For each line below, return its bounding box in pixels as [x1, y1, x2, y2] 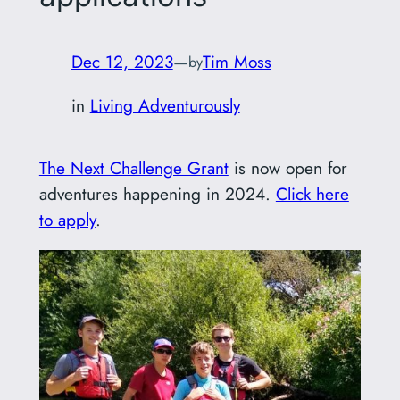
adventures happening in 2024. [38, 181, 276, 207]
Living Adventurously [89, 92, 240, 118]
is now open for [228, 155, 347, 181]
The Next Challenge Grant [38, 155, 229, 181]
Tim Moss [202, 49, 271, 75]
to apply [38, 207, 96, 233]
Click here [275, 181, 349, 207]
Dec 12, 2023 [71, 49, 173, 75]
